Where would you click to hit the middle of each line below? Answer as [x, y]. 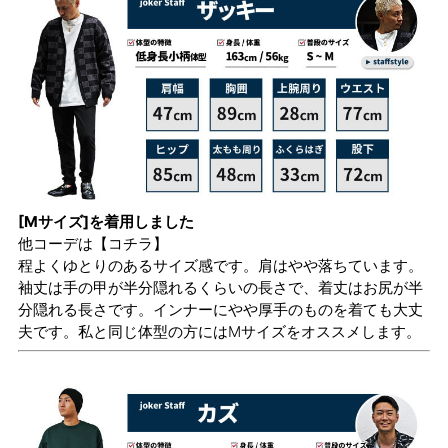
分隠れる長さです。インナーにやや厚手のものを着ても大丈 [220, 309]
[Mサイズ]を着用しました [106, 221]
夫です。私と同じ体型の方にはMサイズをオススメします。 [219, 331]
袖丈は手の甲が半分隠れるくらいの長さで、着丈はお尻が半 [220, 287]
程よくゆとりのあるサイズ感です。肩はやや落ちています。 [220, 265]
